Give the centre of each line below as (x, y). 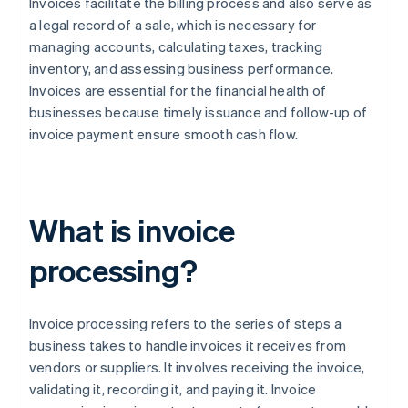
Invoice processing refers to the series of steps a (186, 324)
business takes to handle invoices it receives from (188, 346)
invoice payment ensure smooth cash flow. (163, 134)
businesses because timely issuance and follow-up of (199, 112)
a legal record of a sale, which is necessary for (173, 25)
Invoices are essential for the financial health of (178, 91)
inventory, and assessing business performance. (182, 69)
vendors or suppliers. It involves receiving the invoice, (197, 367)
